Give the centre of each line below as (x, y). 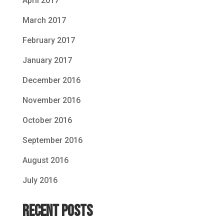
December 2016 (51, 80)
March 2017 (44, 20)
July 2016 (40, 180)
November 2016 (51, 100)
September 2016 (52, 140)
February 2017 (48, 40)
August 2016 (45, 160)
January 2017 (47, 60)
